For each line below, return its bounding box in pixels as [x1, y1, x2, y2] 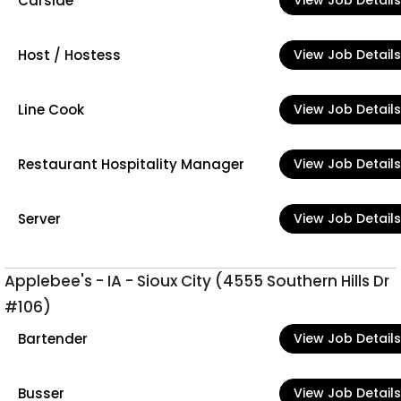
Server [18, 209, 61, 228]
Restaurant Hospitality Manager [18, 154, 244, 174]
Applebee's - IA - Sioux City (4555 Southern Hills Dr [4, 270, 389, 292]
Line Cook [18, 99, 84, 119]
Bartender [18, 328, 88, 348]
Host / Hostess [18, 45, 121, 64]
